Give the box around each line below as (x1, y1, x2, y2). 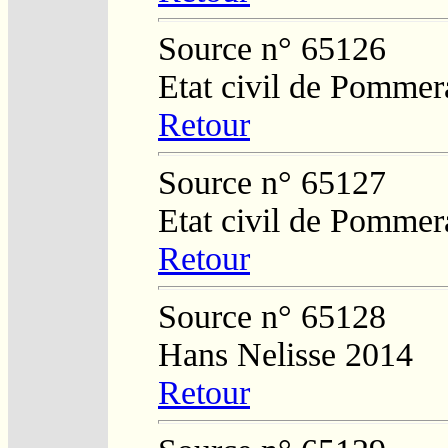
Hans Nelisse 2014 (158, 335, 413, 373)
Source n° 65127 (158, 163, 386, 201)
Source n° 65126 (158, 29, 386, 67)
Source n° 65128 (158, 297, 386, 335)
